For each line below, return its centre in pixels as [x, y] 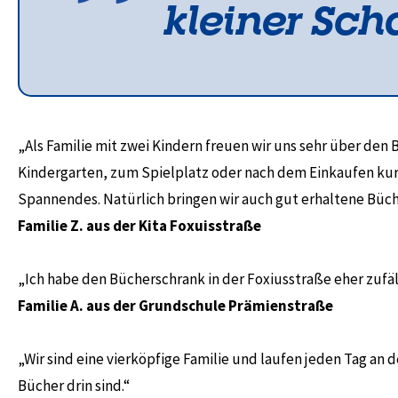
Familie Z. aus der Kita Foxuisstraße [139, 226]
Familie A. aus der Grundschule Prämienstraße [175, 306]
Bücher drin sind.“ [74, 386]
